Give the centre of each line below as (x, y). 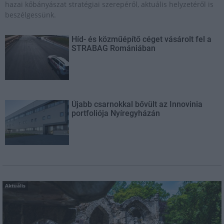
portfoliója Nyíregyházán (116, 113)
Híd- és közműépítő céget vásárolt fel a (142, 39)
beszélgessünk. (30, 14)
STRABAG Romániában (114, 48)
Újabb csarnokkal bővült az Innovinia (137, 104)
